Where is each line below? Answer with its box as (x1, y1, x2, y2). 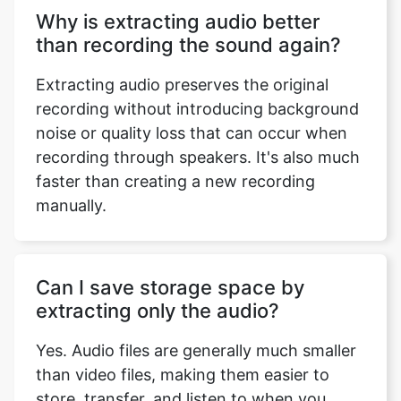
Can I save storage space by (36, 257, 304, 280)
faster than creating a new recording (36, 153, 315, 172)
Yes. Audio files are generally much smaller (36, 322, 356, 341)
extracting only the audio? (36, 280, 279, 303)
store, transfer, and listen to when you (36, 371, 326, 389)
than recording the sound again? (36, 14, 341, 38)
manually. (36, 177, 107, 196)
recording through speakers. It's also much (36, 129, 360, 148)
